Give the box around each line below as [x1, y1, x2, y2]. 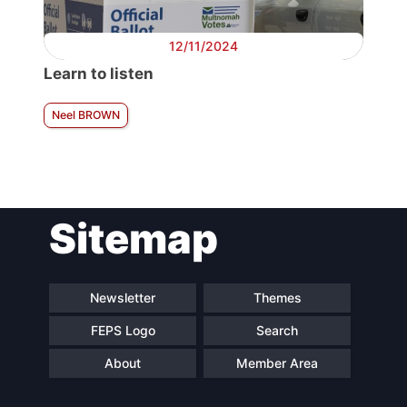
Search [256, 323, 298, 339]
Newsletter [90, 290, 155, 306]
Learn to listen [44, 64, 154, 83]
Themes [253, 290, 302, 306]
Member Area [236, 355, 318, 372]
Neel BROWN [52, 107, 120, 122]
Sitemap [49, 213, 218, 263]
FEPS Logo [90, 323, 155, 339]
